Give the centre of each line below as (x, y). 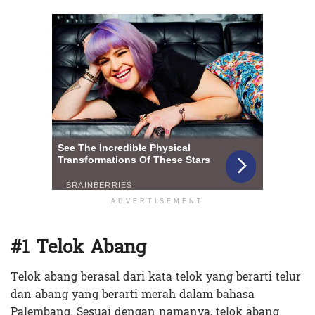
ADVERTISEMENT (157, 201)
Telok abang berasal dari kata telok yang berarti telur (156, 276)
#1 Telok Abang (78, 247)
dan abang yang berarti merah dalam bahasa (133, 294)
